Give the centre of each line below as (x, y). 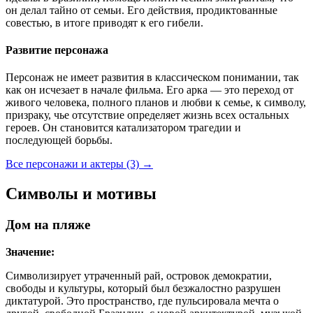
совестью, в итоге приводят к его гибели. (104, 22)
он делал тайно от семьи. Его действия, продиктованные (141, 10)
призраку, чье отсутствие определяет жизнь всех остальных (147, 115)
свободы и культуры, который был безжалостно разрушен (143, 288)
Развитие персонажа (57, 50)
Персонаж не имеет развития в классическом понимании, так (152, 78)
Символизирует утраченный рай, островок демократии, (139, 275)
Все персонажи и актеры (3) (74, 164)
